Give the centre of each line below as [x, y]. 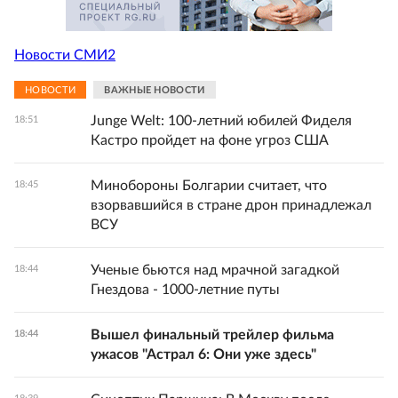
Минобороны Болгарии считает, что [209, 186]
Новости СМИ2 [65, 55]
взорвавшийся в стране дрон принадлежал [231, 205]
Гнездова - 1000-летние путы [185, 290]
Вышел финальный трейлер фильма [212, 335]
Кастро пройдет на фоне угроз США [210, 140]
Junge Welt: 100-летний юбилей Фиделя [221, 121]
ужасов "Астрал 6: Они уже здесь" [203, 354]
